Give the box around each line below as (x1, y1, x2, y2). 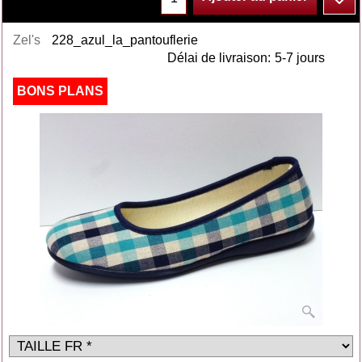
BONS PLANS (17, 84, 104, 98)
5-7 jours (274, 51, 325, 65)
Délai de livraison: (166, 51, 271, 65)
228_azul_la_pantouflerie (52, 33, 199, 47)
